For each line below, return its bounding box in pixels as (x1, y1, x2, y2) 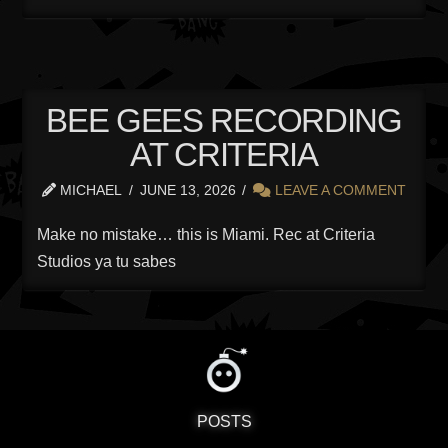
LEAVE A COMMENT (270, 181, 406, 198)
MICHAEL (56, 181, 123, 198)
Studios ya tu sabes (37, 252, 177, 271)
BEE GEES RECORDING (46, 101, 402, 139)
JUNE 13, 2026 (139, 181, 236, 198)
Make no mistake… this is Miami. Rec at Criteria (37, 225, 376, 244)
